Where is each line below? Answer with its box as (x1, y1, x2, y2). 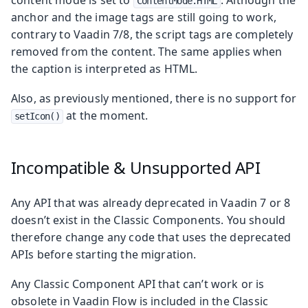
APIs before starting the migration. (11, 246, 197, 262)
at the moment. (63, 107, 148, 123)
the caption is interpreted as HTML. (11, 60, 198, 76)
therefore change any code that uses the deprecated (11, 229, 291, 245)
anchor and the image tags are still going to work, (11, 9, 277, 25)
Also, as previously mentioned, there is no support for (11, 90, 297, 106)
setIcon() (14, 110, 60, 122)
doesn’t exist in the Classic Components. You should (11, 212, 286, 228)
